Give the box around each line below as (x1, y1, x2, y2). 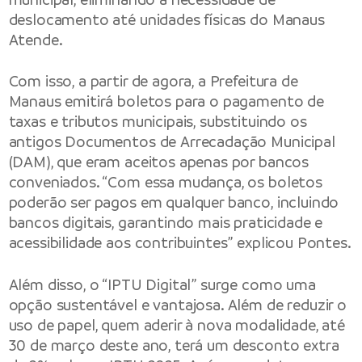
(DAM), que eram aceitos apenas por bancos (8, 152, 309, 173)
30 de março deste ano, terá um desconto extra (8, 335, 339, 356)
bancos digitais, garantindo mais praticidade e (8, 213, 323, 234)
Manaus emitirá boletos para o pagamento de (8, 91, 324, 112)
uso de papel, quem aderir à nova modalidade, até (8, 314, 345, 335)
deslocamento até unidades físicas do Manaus (8, 10, 325, 31)
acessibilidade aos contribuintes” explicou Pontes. (8, 233, 351, 254)
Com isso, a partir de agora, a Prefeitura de (8, 71, 298, 92)
